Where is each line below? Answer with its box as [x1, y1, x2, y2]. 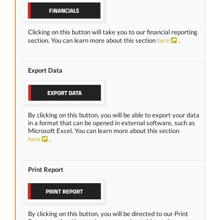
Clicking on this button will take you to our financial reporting [28, 27, 197, 36]
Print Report [28, 165, 63, 174]
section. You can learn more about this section [28, 36, 157, 44]
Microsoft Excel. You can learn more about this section [28, 127, 179, 135]
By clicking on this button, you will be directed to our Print [28, 209, 188, 218]
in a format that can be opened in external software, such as [28, 119, 195, 127]
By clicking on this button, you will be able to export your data [28, 111, 199, 119]
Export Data [28, 66, 62, 75]
